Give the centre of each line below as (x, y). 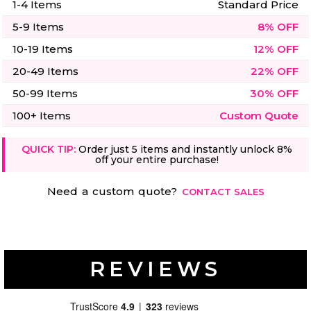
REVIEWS (155, 269)
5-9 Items (38, 27)
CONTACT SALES (223, 192)
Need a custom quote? (114, 192)
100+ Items (42, 116)
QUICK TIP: (49, 150)
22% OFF (275, 72)
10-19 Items (43, 49)
